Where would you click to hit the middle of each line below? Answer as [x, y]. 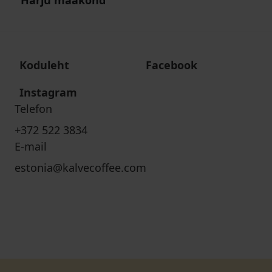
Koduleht [44, 65]
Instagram [48, 92]
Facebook [172, 65]
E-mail [31, 146]
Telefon [33, 109]
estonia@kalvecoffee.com [80, 168]
